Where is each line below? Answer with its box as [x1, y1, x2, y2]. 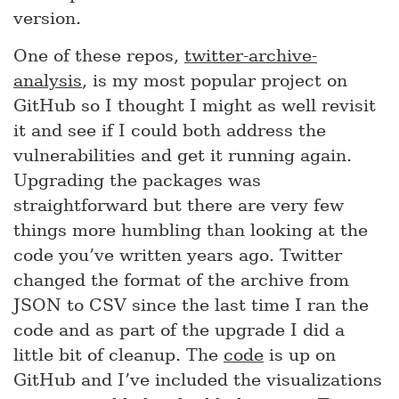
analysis [13, 70, 82, 91]
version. [13, 7, 81, 28]
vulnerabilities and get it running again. [13, 145, 352, 166]
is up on [264, 345, 336, 365]
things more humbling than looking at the [13, 220, 368, 240]
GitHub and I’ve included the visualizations [13, 370, 382, 390]
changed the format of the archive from [13, 270, 349, 290]
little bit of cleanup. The [13, 345, 224, 365]
